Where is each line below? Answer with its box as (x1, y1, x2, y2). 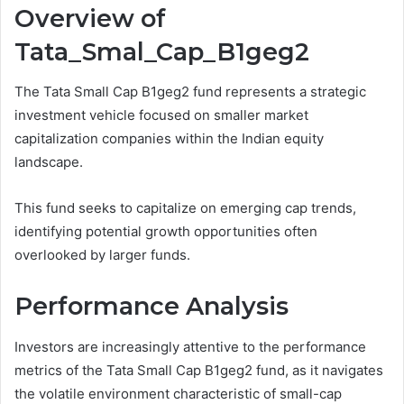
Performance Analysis (14, 291, 289, 322)
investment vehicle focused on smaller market (14, 106, 308, 124)
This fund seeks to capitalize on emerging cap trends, (14, 199, 356, 217)
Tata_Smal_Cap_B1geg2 (14, 36, 309, 67)
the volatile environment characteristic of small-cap (14, 384, 342, 402)
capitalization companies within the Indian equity (14, 130, 324, 148)
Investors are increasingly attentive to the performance (14, 337, 366, 355)
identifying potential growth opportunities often (14, 223, 317, 241)
